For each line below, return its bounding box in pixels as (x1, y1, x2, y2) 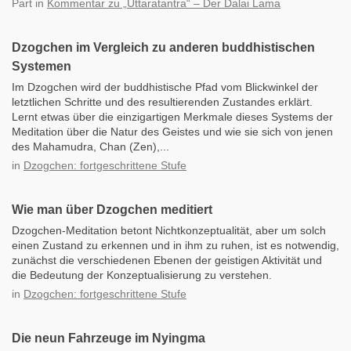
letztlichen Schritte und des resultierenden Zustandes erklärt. (12, 96, 313, 108)
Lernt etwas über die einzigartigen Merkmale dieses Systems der (12, 110, 333, 123)
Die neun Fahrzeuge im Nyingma (12, 331, 205, 345)
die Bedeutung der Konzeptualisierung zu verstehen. (12, 269, 272, 281)
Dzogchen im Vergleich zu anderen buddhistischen (12, 41, 315, 54)
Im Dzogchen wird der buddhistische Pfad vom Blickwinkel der (12, 81, 318, 93)
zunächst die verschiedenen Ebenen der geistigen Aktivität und (12, 254, 322, 266)
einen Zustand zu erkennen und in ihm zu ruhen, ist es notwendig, (12, 239, 339, 251)
